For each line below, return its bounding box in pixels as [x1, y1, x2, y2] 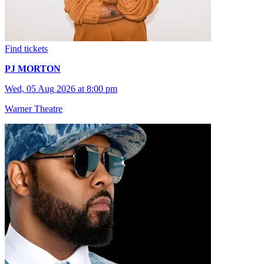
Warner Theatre [5, 103, 62, 114]
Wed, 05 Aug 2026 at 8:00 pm [5, 83, 117, 94]
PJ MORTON [5, 63, 61, 74]
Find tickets [5, 43, 48, 54]
